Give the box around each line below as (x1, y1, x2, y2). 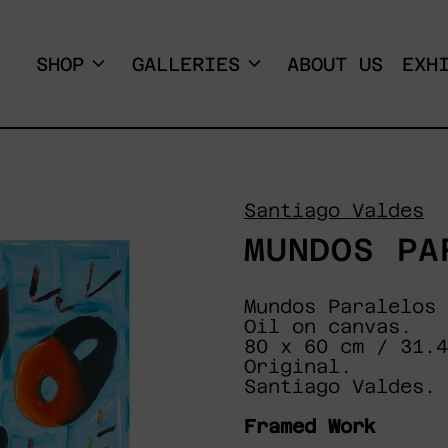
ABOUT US (287, 52, 384, 75)
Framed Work (243, 415, 388, 438)
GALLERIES (131, 52, 240, 75)
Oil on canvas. (243, 315, 424, 338)
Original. (243, 355, 352, 378)
